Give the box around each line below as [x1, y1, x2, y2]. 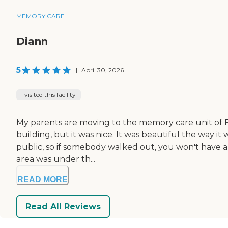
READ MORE [17, 175, 68, 184]
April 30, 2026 [81, 66, 124, 74]
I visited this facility [21, 90, 76, 98]
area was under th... [16, 154, 95, 164]
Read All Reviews [25, 202, 101, 212]
